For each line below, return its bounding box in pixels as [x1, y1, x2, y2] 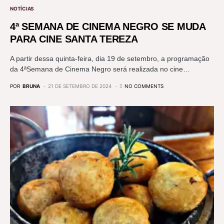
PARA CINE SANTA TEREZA [10, 33, 138, 44]
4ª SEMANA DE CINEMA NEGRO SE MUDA [10, 20, 205, 32]
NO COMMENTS [124, 82, 163, 89]
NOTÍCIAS [10, 5, 34, 11]
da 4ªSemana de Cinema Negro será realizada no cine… [10, 64, 190, 73]
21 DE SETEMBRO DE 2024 [48, 82, 111, 89]
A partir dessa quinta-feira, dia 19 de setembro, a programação [10, 54, 209, 62]
